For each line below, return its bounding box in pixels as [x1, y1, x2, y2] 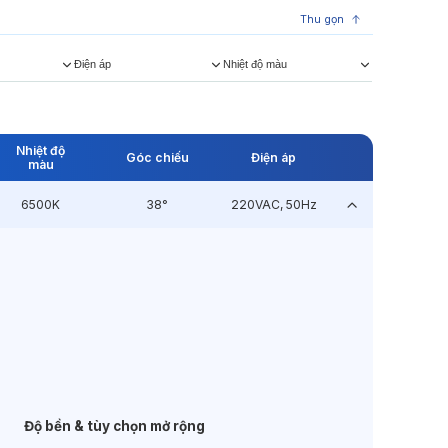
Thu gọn [299, 13, 344, 27]
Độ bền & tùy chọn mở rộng [23, 418, 205, 435]
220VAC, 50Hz [230, 196, 317, 212]
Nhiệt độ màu [223, 57, 288, 70]
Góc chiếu [125, 149, 189, 165]
